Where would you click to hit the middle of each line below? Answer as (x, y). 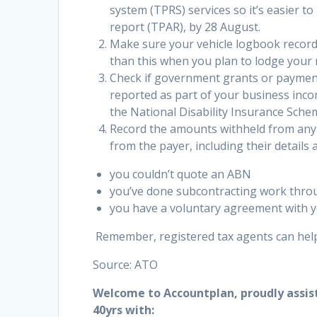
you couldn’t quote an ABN (181, 174)
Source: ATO (126, 265)
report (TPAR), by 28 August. (185, 27)
